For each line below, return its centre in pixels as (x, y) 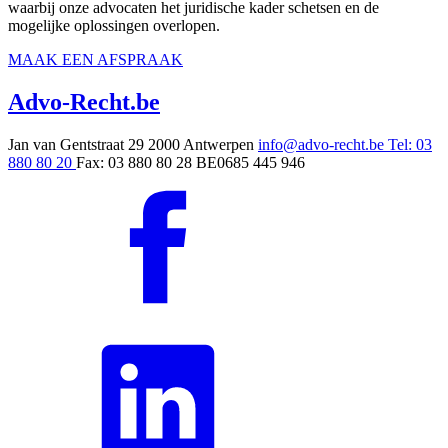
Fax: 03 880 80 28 (134, 162)
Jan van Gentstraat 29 (76, 144)
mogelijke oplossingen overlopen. (114, 26)
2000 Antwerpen (201, 144)
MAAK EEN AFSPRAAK (95, 60)
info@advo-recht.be (323, 144)
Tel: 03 (410, 144)
